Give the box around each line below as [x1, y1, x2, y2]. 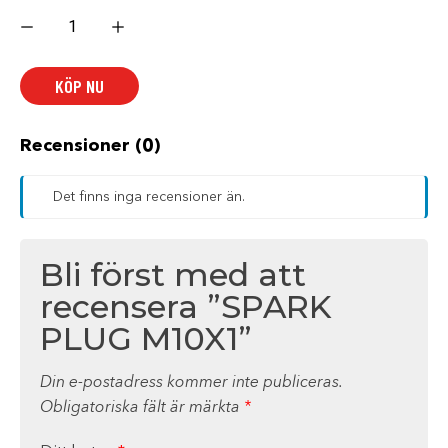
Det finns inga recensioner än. [53, 190, 245, 204]
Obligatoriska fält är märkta [40, 400, 244, 416]
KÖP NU [55, 75, 104, 97]
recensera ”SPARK [40, 287, 332, 326]
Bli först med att [40, 255, 306, 294]
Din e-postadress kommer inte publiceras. [40, 375, 343, 391]
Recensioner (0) [20, 137, 160, 155]
